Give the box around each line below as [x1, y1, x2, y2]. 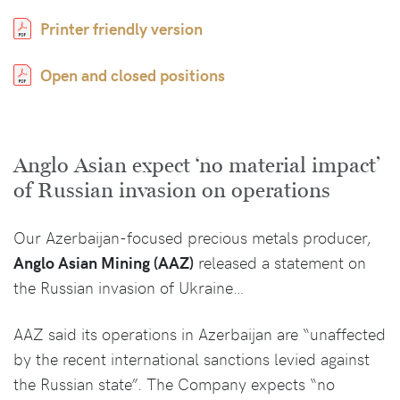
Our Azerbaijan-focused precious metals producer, [13, 226, 371, 248]
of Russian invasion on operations [13, 178, 330, 204]
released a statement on [194, 251, 366, 273]
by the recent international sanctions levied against [13, 347, 370, 370]
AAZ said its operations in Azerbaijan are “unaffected [13, 322, 386, 345]
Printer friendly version [40, 17, 203, 39]
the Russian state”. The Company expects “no [13, 372, 335, 395]
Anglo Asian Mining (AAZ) [13, 251, 194, 273]
